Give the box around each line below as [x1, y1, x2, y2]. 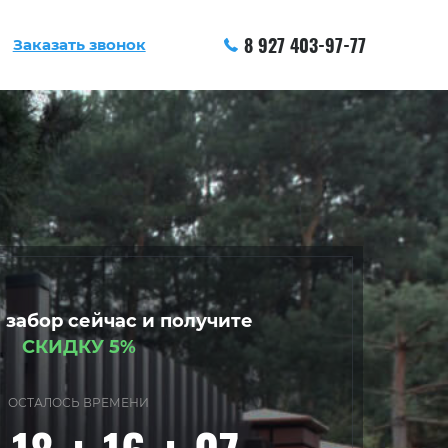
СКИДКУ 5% [21, 336, 136, 358]
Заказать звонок [12, 35, 146, 54]
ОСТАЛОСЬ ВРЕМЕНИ [8, 395, 149, 410]
